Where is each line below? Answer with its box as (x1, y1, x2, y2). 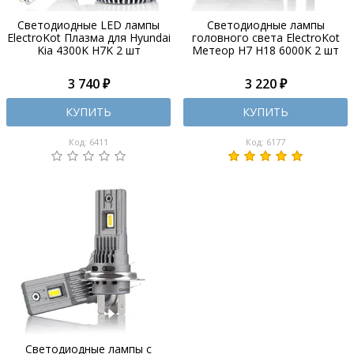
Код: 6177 (246, 136, 285, 148)
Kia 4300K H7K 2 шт (36, 43, 141, 58)
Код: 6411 (69, 136, 108, 148)
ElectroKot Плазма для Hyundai (6, 30, 171, 45)
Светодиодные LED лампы (17, 17, 160, 32)
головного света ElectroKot (191, 30, 340, 45)
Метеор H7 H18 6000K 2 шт (192, 43, 339, 58)
